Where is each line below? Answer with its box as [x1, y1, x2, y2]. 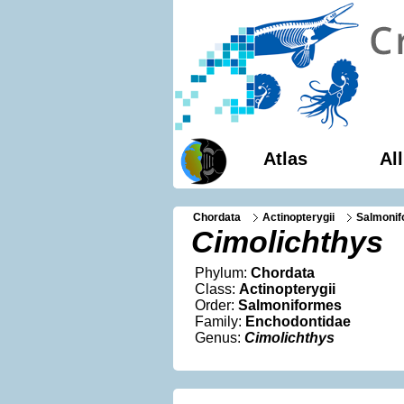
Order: [195, 298, 238, 313]
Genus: [195, 330, 244, 345]
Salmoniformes [238, 298, 342, 313]
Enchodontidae [245, 314, 351, 329]
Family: [195, 314, 245, 329]
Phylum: [195, 265, 251, 280]
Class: [195, 281, 239, 297]
